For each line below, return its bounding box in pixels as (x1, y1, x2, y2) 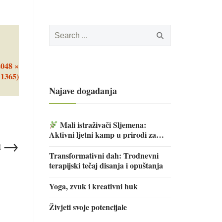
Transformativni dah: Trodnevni (49, 150, 159, 161)
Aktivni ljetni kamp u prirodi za (49, 129, 156, 140)
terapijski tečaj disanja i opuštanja (49, 160, 163, 171)
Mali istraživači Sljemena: (57, 119, 146, 130)
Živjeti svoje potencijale (49, 201, 127, 213)
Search (48, 23, 72, 35)
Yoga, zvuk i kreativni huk (49, 180, 138, 192)
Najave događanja (49, 84, 117, 97)
